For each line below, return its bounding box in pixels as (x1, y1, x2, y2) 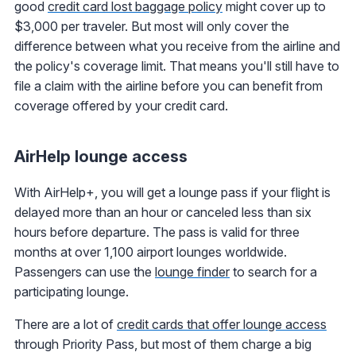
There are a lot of (14, 316, 117, 333)
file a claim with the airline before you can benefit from (14, 78, 323, 95)
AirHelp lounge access (14, 147, 188, 167)
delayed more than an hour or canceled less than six (14, 204, 311, 221)
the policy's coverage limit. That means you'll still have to (14, 58, 339, 75)
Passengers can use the (14, 264, 155, 281)
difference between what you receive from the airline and (14, 38, 340, 55)
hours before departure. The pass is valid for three (14, 224, 300, 241)
